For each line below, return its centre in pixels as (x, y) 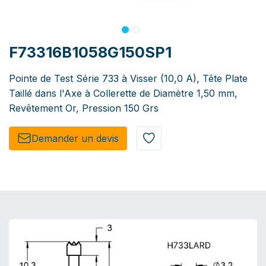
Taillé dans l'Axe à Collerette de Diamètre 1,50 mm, (123, 94)
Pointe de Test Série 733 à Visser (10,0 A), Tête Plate (128, 79)
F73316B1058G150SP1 (90, 53)
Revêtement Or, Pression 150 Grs (84, 108)
